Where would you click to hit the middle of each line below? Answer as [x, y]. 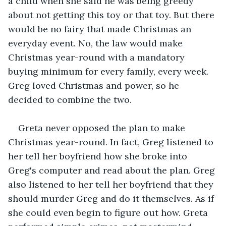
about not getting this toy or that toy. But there [112, 15]
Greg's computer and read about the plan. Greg [113, 170]
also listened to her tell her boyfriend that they [112, 184]
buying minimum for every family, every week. [109, 71]
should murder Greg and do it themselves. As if [112, 198]
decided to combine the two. [70, 99]
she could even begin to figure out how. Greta [109, 212]
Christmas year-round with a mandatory [98, 57]
